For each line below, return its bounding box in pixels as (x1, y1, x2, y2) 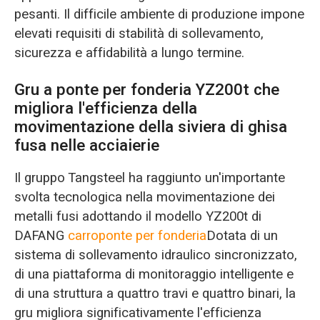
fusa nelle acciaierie (14, 134, 159, 158)
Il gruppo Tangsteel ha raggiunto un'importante (14, 167, 285, 188)
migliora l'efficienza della (14, 97, 197, 121)
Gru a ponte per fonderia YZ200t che (14, 79, 279, 102)
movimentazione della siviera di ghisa (14, 116, 287, 139)
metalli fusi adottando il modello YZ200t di (14, 206, 261, 226)
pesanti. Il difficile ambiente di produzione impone (14, 4, 304, 25)
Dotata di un (206, 225, 278, 246)
